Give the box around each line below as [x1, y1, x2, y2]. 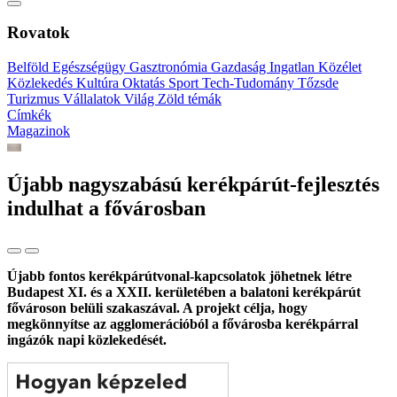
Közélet [318, 59, 362, 75]
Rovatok [7, 23, 70, 43]
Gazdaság [211, 59, 269, 75]
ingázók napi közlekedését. [7, 331, 167, 347]
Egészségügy [52, 59, 129, 75]
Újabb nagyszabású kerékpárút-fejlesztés [7, 173, 379, 197]
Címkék [7, 107, 51, 123]
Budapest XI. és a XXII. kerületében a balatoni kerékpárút [7, 284, 361, 300]
